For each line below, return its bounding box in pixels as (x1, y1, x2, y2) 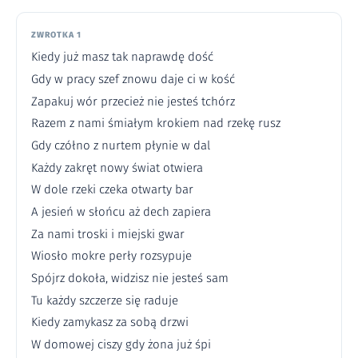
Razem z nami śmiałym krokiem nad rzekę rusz (30, 116, 280, 131)
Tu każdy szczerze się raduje (30, 292, 178, 308)
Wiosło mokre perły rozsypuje (30, 249, 192, 264)
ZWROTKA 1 (30, 30, 82, 41)
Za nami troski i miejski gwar (30, 226, 185, 241)
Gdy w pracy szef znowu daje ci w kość (30, 71, 235, 86)
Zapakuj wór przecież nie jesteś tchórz (30, 93, 235, 109)
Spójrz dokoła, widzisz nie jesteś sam (30, 270, 229, 285)
